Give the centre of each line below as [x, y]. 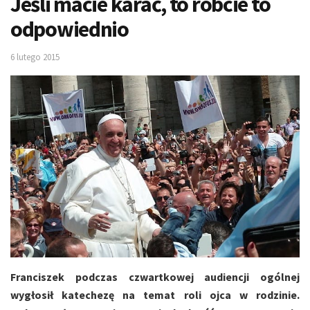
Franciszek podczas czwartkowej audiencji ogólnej [155, 276]
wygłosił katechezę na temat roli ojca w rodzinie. [155, 294]
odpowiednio [70, 29]
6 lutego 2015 [35, 57]
